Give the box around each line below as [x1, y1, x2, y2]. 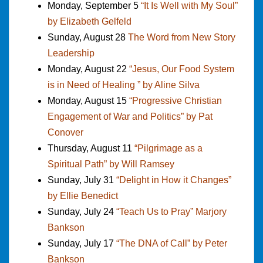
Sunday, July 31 [48, 174, 116, 185]
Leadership [48, 48, 95, 58]
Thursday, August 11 [48, 143, 134, 153]
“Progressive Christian [129, 95, 222, 106]
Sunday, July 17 [48, 238, 116, 248]
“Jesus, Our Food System [129, 63, 234, 74]
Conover [48, 127, 83, 137]
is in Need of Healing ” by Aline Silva [48, 79, 200, 90]
